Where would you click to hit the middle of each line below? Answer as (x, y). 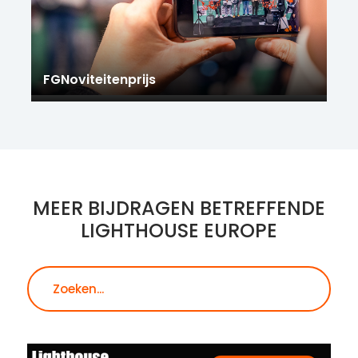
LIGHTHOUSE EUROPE (179, 230)
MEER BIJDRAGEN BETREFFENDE (179, 208)
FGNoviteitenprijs (99, 79)
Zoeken (201, 276)
